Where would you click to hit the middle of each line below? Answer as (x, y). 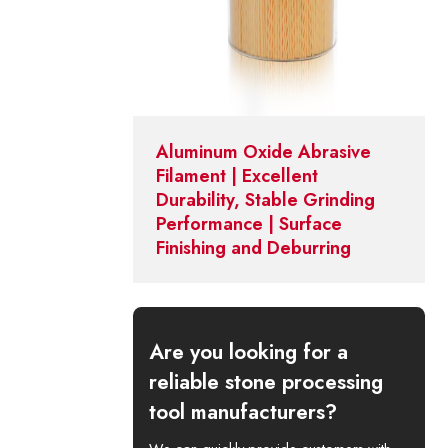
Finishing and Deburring (254, 247)
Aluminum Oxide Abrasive (264, 151)
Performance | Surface (249, 223)
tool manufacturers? (243, 411)
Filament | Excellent (237, 175)
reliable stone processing (266, 381)
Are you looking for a (249, 351)
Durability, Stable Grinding (266, 199)
